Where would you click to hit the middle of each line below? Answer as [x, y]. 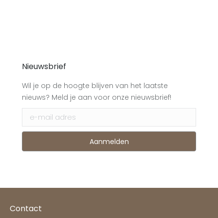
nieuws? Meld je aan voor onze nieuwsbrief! [97, 97]
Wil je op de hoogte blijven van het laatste [95, 86]
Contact [26, 209]
